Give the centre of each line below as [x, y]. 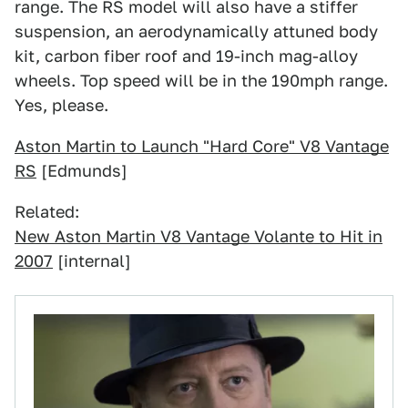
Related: [47, 212]
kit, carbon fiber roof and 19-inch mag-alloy [186, 56]
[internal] [92, 261]
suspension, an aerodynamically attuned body [196, 31]
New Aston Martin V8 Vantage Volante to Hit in [199, 236]
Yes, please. [61, 105]
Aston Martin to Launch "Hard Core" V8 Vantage [202, 146]
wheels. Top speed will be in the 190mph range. [201, 81]
